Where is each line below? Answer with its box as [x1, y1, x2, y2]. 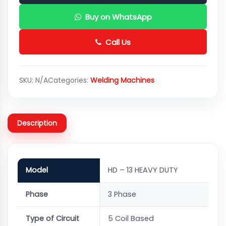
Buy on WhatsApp [85, 11, 152, 22]
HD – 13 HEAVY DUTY [108, 165, 178, 175]
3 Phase [108, 189, 136, 199]
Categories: [48, 75, 90, 85]
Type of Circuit [26, 213, 79, 223]
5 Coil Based [108, 213, 154, 223]
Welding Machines [90, 75, 154, 85]
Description [17, 118, 57, 128]
